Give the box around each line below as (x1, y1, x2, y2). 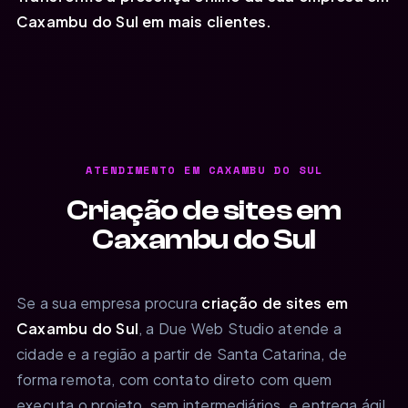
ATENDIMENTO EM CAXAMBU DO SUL (85, 161, 323, 178)
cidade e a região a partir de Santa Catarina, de (16, 343, 348, 363)
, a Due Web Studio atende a (138, 318, 342, 338)
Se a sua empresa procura (16, 292, 202, 312)
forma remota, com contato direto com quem (16, 369, 332, 389)
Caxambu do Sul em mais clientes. (16, 11, 272, 31)
